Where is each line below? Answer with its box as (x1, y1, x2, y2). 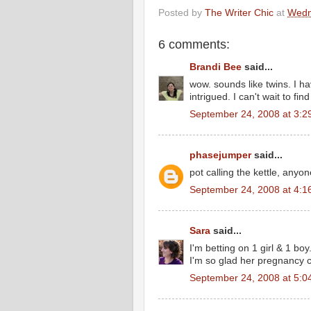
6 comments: (158, 37, 230, 51)
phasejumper (190, 150, 251, 160)
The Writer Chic (205, 7, 274, 18)
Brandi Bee (190, 62, 242, 72)
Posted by (158, 7, 205, 18)
